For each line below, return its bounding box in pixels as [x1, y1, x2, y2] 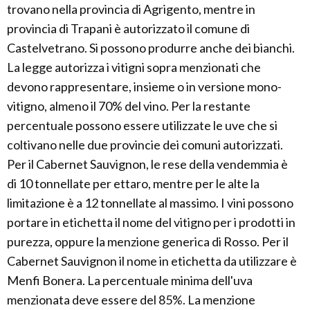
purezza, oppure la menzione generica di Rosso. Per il [7, 233, 289, 249]
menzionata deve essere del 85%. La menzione [7, 291, 255, 307]
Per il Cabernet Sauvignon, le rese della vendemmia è [7, 156, 288, 172]
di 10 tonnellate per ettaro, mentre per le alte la [7, 175, 259, 191]
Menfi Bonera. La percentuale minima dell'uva [7, 272, 253, 288]
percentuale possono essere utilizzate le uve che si [7, 117, 277, 133]
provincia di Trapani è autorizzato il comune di [7, 20, 250, 36]
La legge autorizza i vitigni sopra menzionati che [7, 59, 261, 75]
